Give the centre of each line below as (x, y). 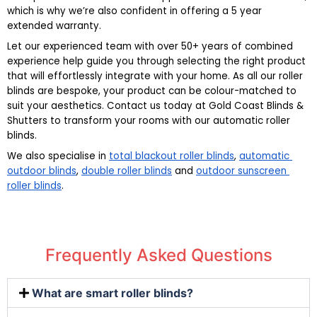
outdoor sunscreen (241, 171)
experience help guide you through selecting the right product (156, 61)
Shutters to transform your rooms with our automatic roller (149, 121)
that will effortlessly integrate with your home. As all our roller (155, 76)
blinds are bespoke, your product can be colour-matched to (152, 91)
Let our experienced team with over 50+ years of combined (150, 46)
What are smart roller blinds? (113, 293)
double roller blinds (127, 171)
